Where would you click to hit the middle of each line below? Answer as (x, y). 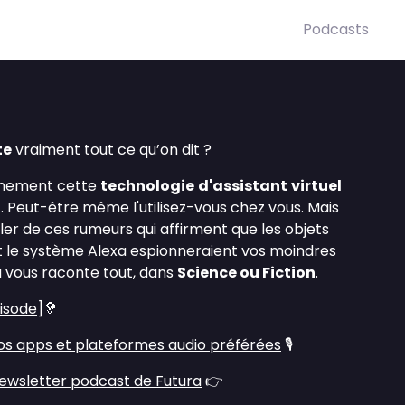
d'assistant (243, 186)
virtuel (316, 186)
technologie (147, 186)
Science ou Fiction (246, 273)
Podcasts (336, 29)
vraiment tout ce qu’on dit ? (112, 150)
